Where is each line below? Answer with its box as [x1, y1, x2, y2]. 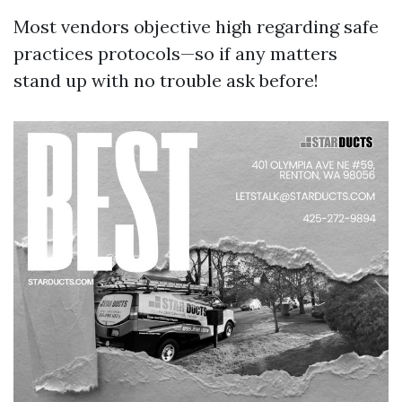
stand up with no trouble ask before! [13, 68, 319, 92]
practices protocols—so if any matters [13, 41, 337, 65]
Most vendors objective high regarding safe [13, 14, 379, 38]
